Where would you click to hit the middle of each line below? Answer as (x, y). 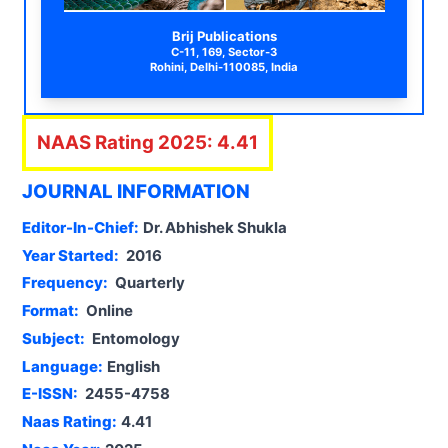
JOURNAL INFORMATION (135, 191)
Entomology (135, 338)
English (133, 366)
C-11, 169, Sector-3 (224, 52)
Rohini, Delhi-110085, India (224, 67)
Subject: (53, 338)
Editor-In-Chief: (80, 227)
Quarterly (149, 283)
